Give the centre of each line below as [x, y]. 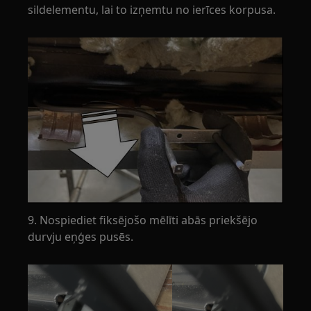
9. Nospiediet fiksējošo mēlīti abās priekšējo [143, 220]
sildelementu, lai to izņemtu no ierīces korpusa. [152, 9]
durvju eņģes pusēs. [81, 237]
